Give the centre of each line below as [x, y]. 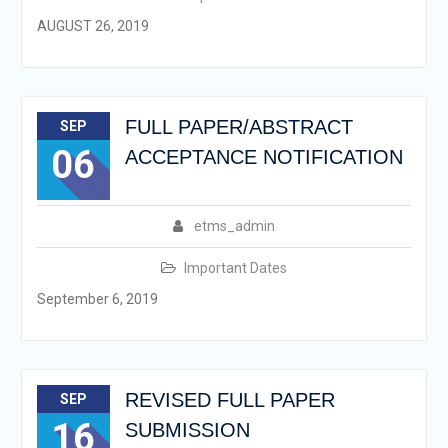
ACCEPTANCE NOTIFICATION [263, 157]
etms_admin [234, 226]
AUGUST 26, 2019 [92, 26]
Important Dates [235, 268]
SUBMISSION [187, 430]
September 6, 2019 [97, 299]
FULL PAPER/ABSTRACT [238, 127]
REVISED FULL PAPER [229, 400]
